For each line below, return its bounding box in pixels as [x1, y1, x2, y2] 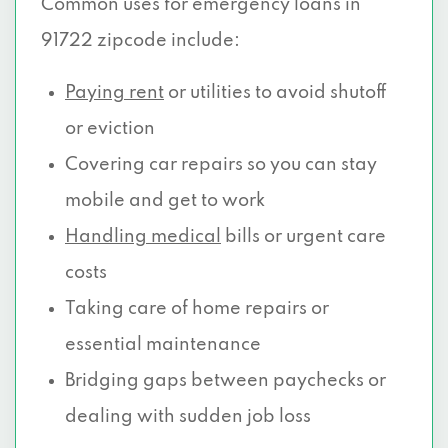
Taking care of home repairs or [65, 300, 329, 318]
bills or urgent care [221, 228, 386, 246]
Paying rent [65, 84, 164, 102]
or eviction [65, 120, 155, 138]
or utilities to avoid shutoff [164, 84, 387, 102]
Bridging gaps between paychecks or [65, 372, 386, 390]
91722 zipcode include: [41, 32, 240, 50]
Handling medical [65, 228, 221, 246]
